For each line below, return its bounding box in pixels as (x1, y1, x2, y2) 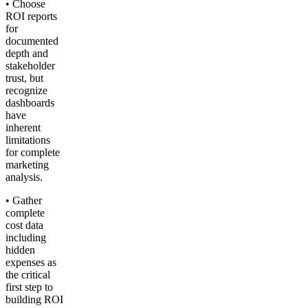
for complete (5, 146, 60, 158)
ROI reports (5, 10, 57, 22)
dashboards (5, 96, 54, 109)
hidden (5, 243, 35, 256)
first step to (5, 280, 53, 293)
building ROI (5, 293, 63, 305)
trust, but (5, 71, 43, 84)
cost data (5, 219, 43, 231)
